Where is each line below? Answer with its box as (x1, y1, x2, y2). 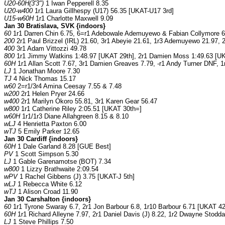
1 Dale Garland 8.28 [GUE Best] (16, 143, 111, 151)
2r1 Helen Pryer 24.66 (19, 90, 84, 98)
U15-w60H (4, 15, 34, 23)
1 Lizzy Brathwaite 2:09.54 (19, 165, 98, 173)
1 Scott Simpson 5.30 (13, 150, 78, 158)
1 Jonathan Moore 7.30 (11, 67, 80, 75)
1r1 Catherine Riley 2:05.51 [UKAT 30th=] (19, 105, 142, 113)
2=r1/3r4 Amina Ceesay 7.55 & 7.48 (16, 82, 122, 90)
